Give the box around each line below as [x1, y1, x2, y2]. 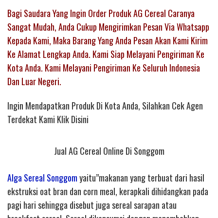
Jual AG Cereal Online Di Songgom [54, 145, 164, 158]
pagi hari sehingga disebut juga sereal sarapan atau [7, 199, 177, 212]
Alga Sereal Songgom [7, 171, 77, 184]
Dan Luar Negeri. [7, 74, 61, 88]
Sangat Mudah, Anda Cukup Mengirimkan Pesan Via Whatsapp [7, 20, 209, 33]
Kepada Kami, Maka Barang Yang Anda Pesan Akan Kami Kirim [7, 34, 208, 47]
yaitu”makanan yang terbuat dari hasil [77, 171, 204, 184]
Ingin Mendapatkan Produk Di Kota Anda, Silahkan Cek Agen [7, 99, 203, 112]
